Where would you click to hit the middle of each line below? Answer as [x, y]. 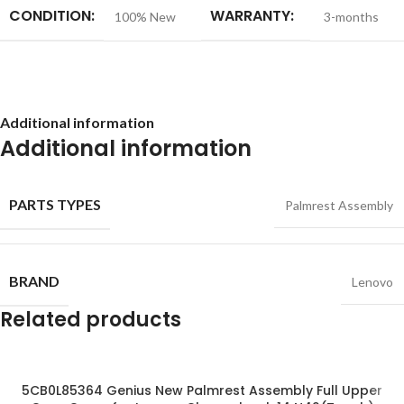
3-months [350, 17]
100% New [145, 17]
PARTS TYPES [55, 205]
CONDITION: [52, 16]
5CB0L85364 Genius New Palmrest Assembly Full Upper [202, 391]
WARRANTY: [252, 16]
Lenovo [372, 282]
